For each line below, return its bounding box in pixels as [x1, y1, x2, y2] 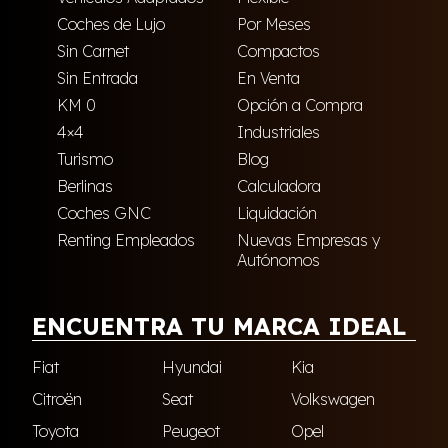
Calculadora [236, 176, 321, 197]
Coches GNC [57, 203, 151, 224]
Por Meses [236, 14, 311, 35]
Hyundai [161, 357, 222, 378]
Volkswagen [291, 389, 376, 410]
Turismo [57, 149, 113, 170]
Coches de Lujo [57, 14, 165, 35]
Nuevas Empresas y [236, 230, 380, 251]
